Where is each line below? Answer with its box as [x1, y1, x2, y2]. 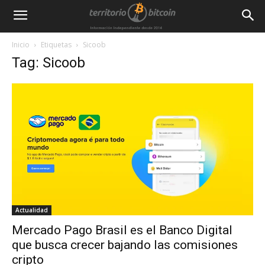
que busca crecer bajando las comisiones [12, 237, 238, 252]
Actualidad [15, 205, 48, 214]
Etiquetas [41, 40, 72, 50]
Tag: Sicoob [12, 54, 85, 71]
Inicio [12, 40, 30, 50]
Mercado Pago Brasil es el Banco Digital [12, 222, 232, 237]
